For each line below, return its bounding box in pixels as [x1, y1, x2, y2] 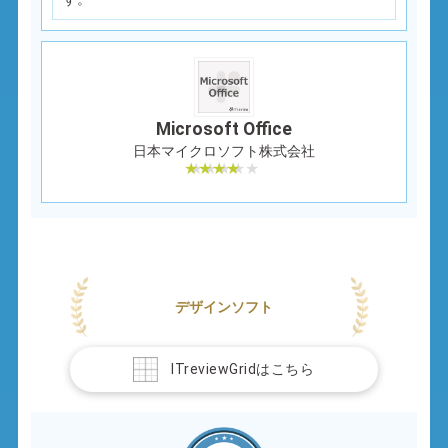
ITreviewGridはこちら [171, 360, 315, 377]
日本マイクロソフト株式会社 [133, 142, 315, 159]
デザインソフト [174, 298, 273, 315]
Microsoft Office [156, 118, 292, 139]
